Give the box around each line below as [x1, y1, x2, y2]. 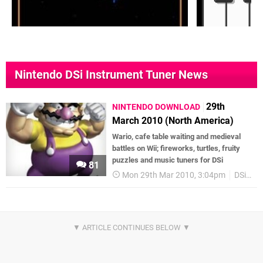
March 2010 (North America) [112, 114, 234, 126]
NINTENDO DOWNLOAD [112, 102, 201, 112]
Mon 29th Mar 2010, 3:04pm [122, 170, 226, 180]
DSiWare [234, 170, 247, 180]
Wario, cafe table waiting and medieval [112, 131, 241, 141]
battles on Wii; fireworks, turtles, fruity [112, 143, 241, 153]
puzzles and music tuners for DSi [112, 155, 224, 164]
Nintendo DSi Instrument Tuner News [15, 67, 208, 82]
